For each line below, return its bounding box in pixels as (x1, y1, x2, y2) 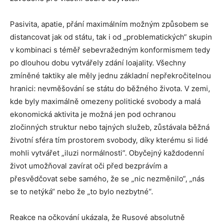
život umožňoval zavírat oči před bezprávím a (10, 161, 167, 171)
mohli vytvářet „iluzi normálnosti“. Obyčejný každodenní (10, 148, 204, 158)
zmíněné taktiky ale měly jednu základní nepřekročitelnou (10, 71, 211, 81)
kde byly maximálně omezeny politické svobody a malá (10, 97, 201, 107)
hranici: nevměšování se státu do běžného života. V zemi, (10, 84, 210, 94)
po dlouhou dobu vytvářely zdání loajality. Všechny (10, 58, 186, 68)
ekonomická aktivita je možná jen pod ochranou (10, 110, 176, 119)
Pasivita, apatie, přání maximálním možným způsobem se (10, 19, 209, 29)
